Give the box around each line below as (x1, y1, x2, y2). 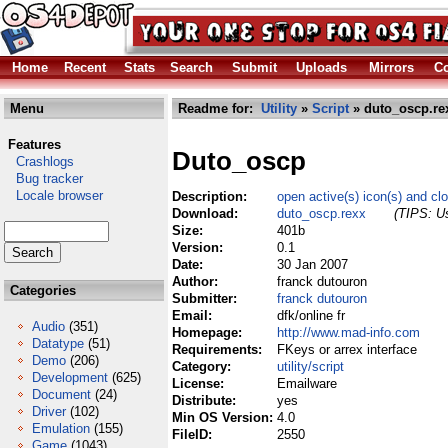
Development (32, 370, 108, 385)
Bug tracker (4, 171, 83, 186)
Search (170, 60, 213, 75)
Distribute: (172, 393, 240, 408)
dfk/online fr (277, 308, 345, 323)
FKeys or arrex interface (277, 342, 417, 357)
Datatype (32, 336, 84, 351)
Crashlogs (4, 154, 74, 169)
